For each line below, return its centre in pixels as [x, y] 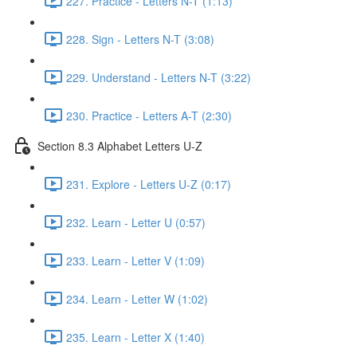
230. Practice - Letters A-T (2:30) [149, 115]
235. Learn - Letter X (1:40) [135, 337]
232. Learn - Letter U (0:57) [136, 222]
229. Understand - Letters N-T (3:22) [159, 77]
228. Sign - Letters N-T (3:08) [140, 39]
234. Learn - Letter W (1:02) [137, 298]
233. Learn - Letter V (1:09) [135, 260]
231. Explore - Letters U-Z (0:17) [149, 184]
